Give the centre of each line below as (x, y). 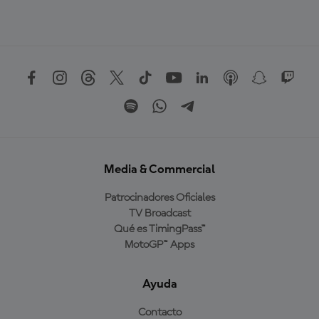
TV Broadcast (159, 213)
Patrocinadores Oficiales (159, 198)
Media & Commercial (159, 169)
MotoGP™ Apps (159, 245)
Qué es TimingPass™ (159, 229)
